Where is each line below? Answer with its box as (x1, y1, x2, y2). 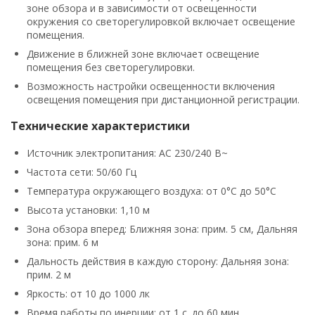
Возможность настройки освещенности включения (27, 79, 275, 93)
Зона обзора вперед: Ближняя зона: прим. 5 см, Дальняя (27, 221, 297, 236)
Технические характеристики (11, 117, 190, 134)
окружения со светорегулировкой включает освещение (27, 14, 295, 28)
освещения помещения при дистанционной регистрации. (27, 92, 300, 106)
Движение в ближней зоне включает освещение (27, 46, 259, 60)
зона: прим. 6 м (27, 235, 98, 249)
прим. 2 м (27, 267, 71, 281)
